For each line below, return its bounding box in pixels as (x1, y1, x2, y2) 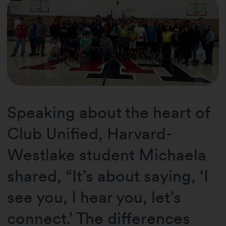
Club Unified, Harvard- (7, 123, 173, 143)
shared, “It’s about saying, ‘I (7, 165, 209, 186)
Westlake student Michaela (7, 144, 207, 164)
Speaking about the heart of (7, 102, 210, 122)
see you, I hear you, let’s (7, 187, 182, 207)
